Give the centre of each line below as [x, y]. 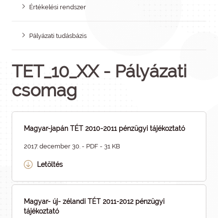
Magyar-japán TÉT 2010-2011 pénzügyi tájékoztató [104, 128]
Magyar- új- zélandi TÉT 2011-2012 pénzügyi [94, 201]
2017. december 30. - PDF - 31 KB [72, 146]
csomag [44, 90]
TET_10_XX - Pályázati [99, 71]
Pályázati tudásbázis [58, 36]
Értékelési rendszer [58, 7]
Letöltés [50, 164]
